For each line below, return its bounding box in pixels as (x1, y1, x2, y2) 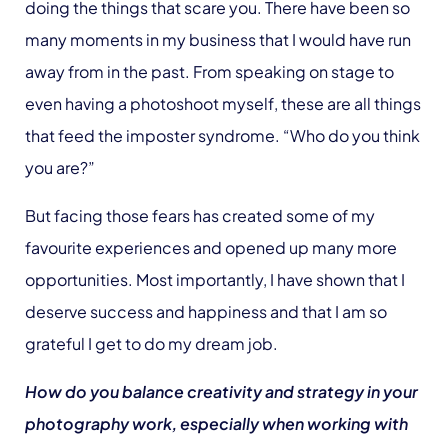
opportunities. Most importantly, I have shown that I (25, 269, 405, 290)
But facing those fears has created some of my (25, 205, 375, 226)
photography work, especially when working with (25, 413, 408, 434)
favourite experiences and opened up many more (25, 237, 397, 258)
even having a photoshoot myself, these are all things (25, 93, 421, 114)
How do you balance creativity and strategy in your (25, 381, 418, 402)
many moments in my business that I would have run (25, 29, 411, 50)
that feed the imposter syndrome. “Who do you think (25, 125, 420, 146)
